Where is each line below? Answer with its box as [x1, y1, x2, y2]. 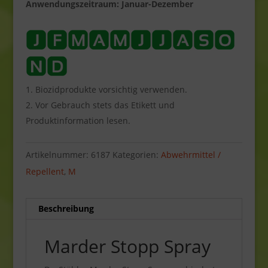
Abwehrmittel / [160, 148, 221, 160]
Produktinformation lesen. [25, 114, 130, 126]
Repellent [25, 165, 64, 177]
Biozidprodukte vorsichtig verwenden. [35, 83, 187, 95]
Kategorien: [112, 148, 161, 160]
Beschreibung [38, 202, 94, 214]
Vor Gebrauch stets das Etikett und [35, 99, 175, 111]
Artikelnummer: [25, 148, 91, 160]
